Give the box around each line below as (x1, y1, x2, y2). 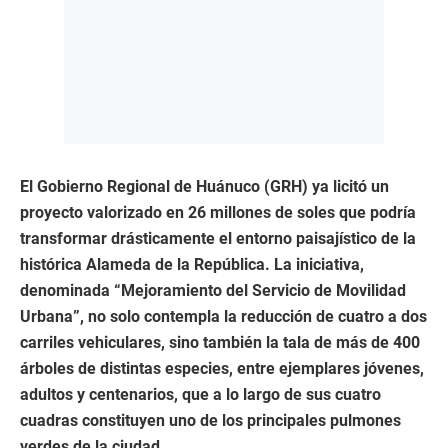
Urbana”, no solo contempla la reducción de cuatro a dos (20, 307, 427, 326)
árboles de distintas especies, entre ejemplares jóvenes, (20, 359, 424, 378)
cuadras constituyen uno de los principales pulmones (20, 411, 401, 430)
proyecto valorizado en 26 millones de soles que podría (20, 203, 416, 222)
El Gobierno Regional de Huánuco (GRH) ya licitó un (20, 177, 389, 196)
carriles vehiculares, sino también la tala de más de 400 (20, 333, 420, 352)
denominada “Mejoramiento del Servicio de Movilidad (20, 281, 406, 300)
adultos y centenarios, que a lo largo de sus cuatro (20, 385, 381, 404)
